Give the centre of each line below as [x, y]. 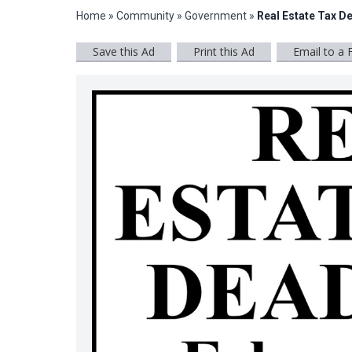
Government [216, 16]
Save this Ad [124, 52]
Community [147, 16]
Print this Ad [224, 52]
